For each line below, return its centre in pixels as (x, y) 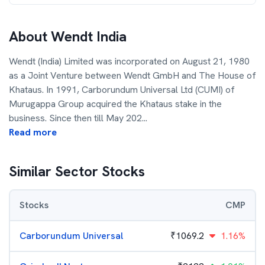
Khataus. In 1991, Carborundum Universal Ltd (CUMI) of (122, 90)
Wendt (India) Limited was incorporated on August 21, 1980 (129, 61)
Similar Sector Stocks (77, 171)
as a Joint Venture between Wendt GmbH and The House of (132, 75)
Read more (33, 132)
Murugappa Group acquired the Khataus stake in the (115, 104)
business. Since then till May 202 (75, 118)
